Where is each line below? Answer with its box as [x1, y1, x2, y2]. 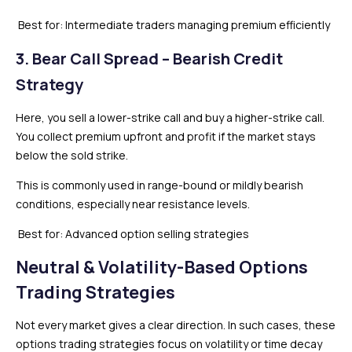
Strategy [16, 73, 83, 95]
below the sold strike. [16, 147, 128, 163]
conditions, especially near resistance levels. [16, 196, 250, 211]
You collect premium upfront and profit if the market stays [16, 128, 316, 144]
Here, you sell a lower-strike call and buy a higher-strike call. [16, 109, 324, 125]
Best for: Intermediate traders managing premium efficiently [16, 16, 330, 32]
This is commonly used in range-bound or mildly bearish [16, 177, 303, 192]
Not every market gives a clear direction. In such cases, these [16, 317, 335, 332]
